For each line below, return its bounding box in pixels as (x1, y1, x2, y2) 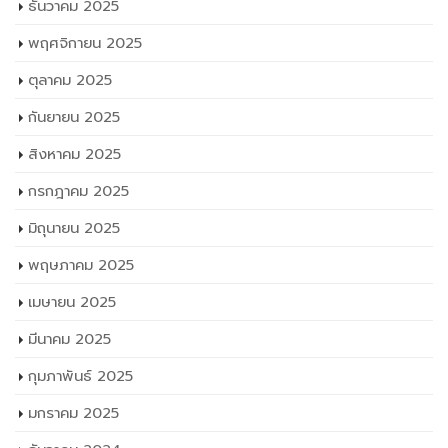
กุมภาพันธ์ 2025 (28, 364, 133, 387)
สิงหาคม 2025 (28, 142, 121, 165)
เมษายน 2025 (28, 290, 116, 313)
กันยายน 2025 (28, 105, 120, 128)
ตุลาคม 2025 (28, 68, 112, 91)
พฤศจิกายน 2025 (28, 31, 142, 54)
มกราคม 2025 (28, 401, 119, 424)
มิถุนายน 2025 (28, 216, 120, 239)
